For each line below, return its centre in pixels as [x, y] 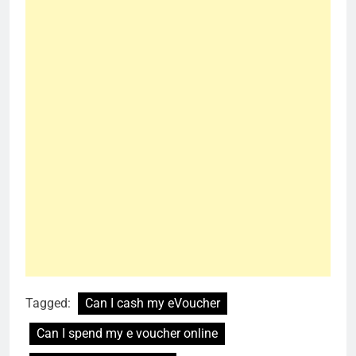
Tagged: [50, 303]
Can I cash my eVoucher [153, 303]
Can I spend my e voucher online [127, 333]
